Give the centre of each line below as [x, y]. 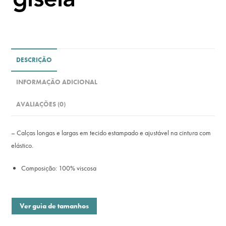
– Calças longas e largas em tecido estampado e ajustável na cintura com [111, 133]
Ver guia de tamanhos [54, 206]
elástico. [22, 145]
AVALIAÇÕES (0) [41, 104]
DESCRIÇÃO [34, 60]
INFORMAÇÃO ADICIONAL [57, 82]
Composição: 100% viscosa [59, 168]
